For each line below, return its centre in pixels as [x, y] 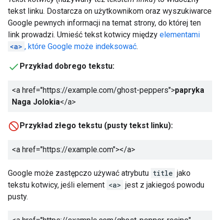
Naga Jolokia [36, 102]
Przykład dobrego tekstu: [67, 66]
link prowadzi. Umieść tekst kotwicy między [84, 35]
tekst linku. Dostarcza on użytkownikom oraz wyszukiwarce [110, 11]
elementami [180, 35]
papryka [190, 90]
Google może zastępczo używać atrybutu [79, 173]
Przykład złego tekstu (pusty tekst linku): [96, 125]
